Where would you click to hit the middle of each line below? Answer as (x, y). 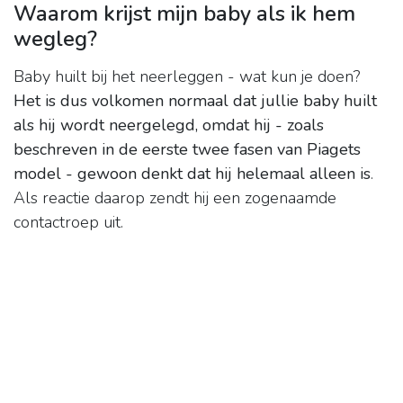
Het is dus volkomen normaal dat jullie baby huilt (195, 101)
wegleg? (55, 39)
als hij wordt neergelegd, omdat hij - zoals (169, 125)
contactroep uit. (68, 223)
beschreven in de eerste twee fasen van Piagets (187, 150)
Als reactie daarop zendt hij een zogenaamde (175, 198)
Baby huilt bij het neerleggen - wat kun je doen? (187, 77)
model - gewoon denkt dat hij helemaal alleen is (192, 174)
